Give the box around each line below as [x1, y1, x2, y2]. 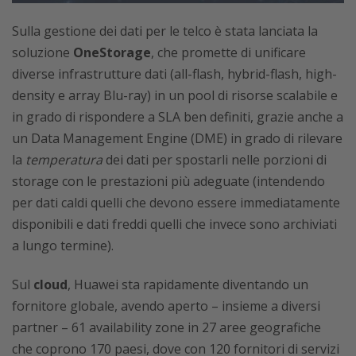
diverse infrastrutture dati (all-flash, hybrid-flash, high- [12, 65, 337, 83]
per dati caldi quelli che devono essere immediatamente [12, 194, 340, 212]
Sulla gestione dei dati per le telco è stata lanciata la [12, 22, 318, 41]
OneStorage [73, 44, 151, 62]
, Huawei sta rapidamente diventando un [68, 276, 308, 294]
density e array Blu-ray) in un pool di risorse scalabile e [12, 87, 338, 105]
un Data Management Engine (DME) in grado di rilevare [12, 130, 342, 148]
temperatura [25, 151, 103, 169]
